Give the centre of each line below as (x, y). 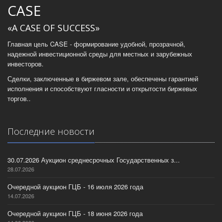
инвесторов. (26, 64)
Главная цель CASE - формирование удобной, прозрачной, (96, 44)
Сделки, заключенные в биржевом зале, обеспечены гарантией (103, 79)
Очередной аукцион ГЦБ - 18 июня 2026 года (75, 213)
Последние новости (51, 131)
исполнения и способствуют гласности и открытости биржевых (102, 88)
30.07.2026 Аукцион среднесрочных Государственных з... (94, 160)
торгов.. (19, 98)
